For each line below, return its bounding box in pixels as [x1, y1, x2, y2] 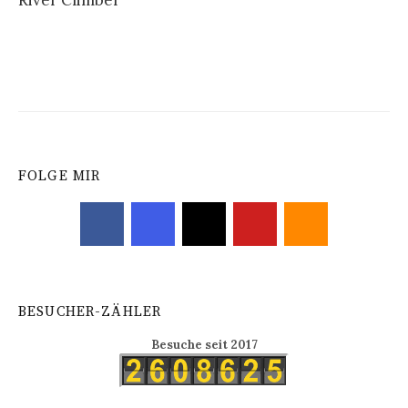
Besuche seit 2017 [150, 337, 258, 352]
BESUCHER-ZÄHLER [18, 303, 162, 321]
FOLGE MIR [18, 168, 101, 185]
